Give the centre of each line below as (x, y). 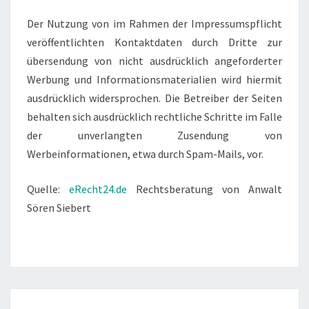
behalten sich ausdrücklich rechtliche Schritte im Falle (154, 117)
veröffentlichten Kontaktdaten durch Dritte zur (154, 42)
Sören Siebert (59, 208)
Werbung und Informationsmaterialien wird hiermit (154, 79)
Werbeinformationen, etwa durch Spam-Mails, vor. (145, 154)
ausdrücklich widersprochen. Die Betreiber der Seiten (154, 98)
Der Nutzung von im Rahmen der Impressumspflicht (154, 23)
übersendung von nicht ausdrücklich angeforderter (154, 61)
